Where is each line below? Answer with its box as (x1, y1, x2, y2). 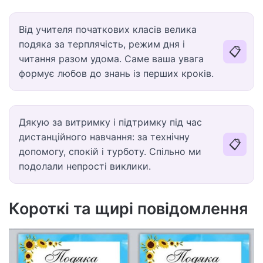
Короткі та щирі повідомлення (9, 198, 248, 218)
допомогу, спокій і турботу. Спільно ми (19, 145, 201, 157)
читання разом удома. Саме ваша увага (19, 52, 204, 65)
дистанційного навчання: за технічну (19, 130, 190, 143)
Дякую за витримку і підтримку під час (19, 116, 202, 128)
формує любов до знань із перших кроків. (19, 67, 214, 79)
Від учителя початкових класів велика (19, 23, 197, 35)
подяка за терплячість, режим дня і (19, 38, 185, 50)
